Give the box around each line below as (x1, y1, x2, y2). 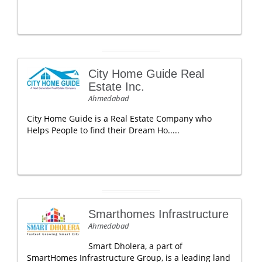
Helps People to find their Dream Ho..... (27, 125, 180, 136)
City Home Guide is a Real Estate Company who (27, 113, 212, 124)
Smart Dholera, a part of (88, 240, 182, 251)
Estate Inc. (88, 80, 144, 93)
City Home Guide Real (88, 67, 204, 80)
